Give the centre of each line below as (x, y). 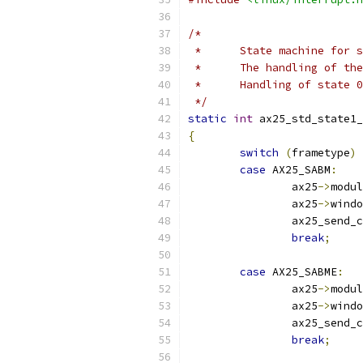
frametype (321, 153)
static (207, 119)
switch (259, 153)
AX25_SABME (301, 272)
